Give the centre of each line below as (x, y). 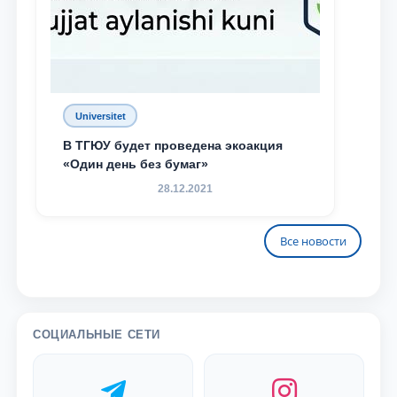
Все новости (313, 241)
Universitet (100, 116)
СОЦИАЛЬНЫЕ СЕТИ (97, 335)
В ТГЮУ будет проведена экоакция (173, 145)
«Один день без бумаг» (136, 164)
